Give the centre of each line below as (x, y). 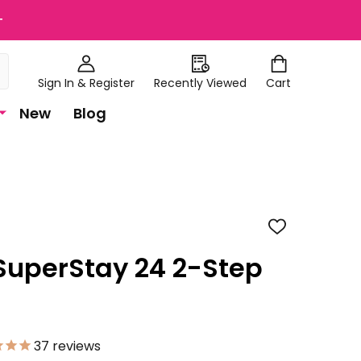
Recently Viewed (200, 83)
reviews (75, 346)
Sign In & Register (86, 83)
